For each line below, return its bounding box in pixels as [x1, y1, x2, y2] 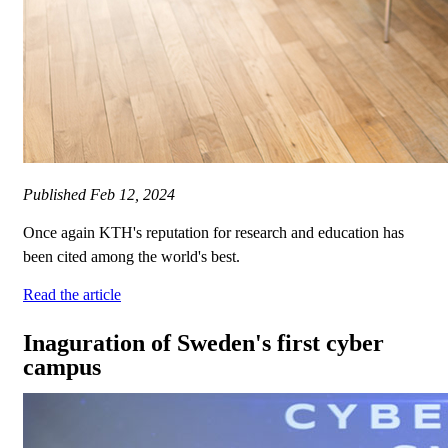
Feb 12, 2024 [90, 186, 175, 204]
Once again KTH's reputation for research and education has [23, 224, 404, 242]
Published [23, 186, 90, 204]
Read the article [23, 286, 121, 304]
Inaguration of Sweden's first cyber [23, 330, 384, 357]
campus [23, 354, 101, 381]
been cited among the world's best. [23, 248, 240, 266]
